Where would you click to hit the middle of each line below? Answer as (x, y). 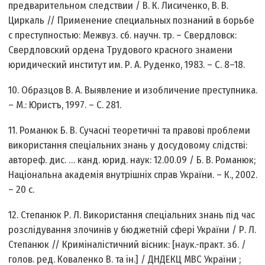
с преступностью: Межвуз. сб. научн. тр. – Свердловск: (123, 35)
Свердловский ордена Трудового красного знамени (121, 50)
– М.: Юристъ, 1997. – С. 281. (65, 105)
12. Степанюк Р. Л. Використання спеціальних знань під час (132, 215)
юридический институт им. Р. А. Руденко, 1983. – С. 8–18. (127, 65)
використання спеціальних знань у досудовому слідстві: (128, 146)
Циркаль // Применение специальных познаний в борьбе (132, 21)
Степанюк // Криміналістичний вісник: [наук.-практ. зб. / (127, 245)
